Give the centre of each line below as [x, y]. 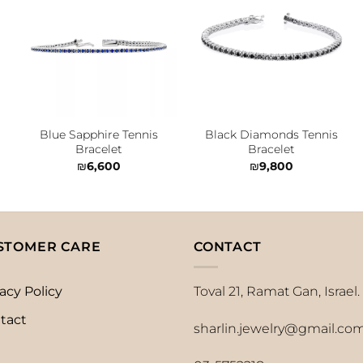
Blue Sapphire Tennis [99, 135]
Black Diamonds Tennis [271, 135]
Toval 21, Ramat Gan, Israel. [277, 291]
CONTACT [228, 247]
